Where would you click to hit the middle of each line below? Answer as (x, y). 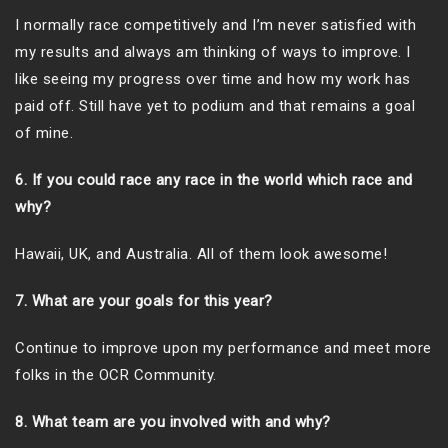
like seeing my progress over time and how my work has (213, 79)
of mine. (44, 133)
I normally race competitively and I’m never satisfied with (215, 25)
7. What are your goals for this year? (144, 301)
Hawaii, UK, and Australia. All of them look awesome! (201, 254)
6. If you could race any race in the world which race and (214, 180)
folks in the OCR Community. (116, 375)
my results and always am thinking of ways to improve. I (213, 52)
